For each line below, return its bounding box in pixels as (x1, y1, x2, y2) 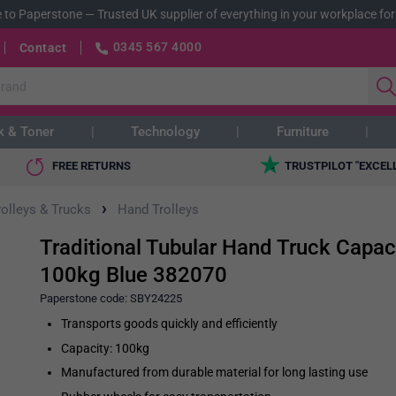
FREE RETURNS (52, 159, 131, 173)
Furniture (276, 124, 329, 140)
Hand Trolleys (118, 202, 199, 218)
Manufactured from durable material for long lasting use (60, 365, 368, 380)
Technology (131, 124, 200, 140)
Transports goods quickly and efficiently (60, 316, 278, 331)
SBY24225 (129, 292, 182, 306)
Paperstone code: (39, 292, 130, 306)
